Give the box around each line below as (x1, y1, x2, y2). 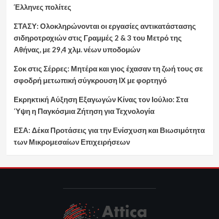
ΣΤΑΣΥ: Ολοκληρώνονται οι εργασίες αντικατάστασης (13, 22, 196, 31)
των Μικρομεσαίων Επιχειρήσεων (13, 137, 130, 147)
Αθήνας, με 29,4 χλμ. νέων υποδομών (13, 45, 140, 54)
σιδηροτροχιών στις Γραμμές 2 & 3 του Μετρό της (13, 33, 182, 43)
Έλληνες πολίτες (13, 2, 71, 12)
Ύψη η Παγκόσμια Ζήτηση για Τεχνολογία (13, 107, 154, 116)
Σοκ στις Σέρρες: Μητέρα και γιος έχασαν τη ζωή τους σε (13, 64, 203, 73)
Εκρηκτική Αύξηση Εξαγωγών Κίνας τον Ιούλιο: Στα (13, 95, 188, 104)
